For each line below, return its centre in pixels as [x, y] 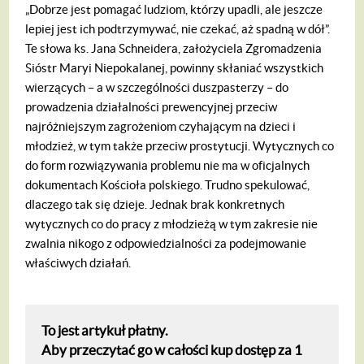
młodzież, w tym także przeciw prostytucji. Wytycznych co [180, 145]
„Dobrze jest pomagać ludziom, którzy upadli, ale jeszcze [174, 9]
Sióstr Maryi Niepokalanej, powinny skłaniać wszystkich [175, 67]
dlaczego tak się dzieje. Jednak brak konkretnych [155, 204]
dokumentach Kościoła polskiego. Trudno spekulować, [168, 184]
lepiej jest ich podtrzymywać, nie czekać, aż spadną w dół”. [178, 28]
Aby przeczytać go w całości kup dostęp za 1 [172, 350]
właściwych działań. [80, 262]
